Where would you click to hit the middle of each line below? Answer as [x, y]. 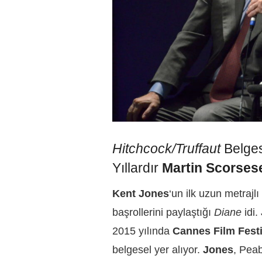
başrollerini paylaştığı [163, 213]
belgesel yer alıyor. [158, 250]
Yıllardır [137, 168]
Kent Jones [141, 194]
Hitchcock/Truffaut [166, 149]
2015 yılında [142, 231]
